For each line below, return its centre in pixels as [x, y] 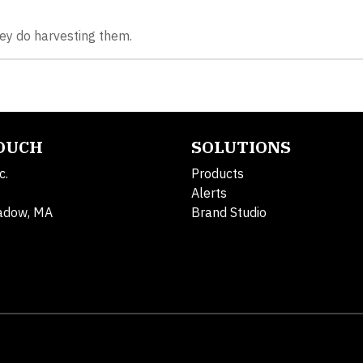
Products [218, 173]
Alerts [209, 192]
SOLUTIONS [241, 147]
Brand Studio [229, 212]
